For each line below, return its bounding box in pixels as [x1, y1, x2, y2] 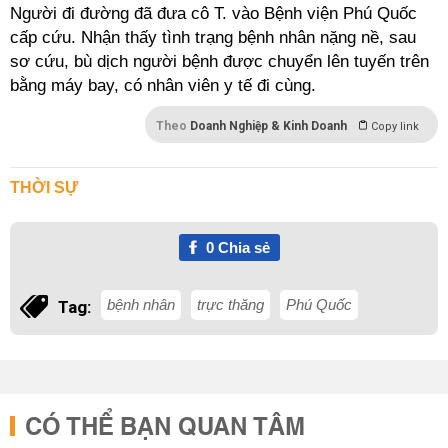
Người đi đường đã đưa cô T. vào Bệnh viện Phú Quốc [10, 4, 417, 23]
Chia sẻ [213, 239, 270, 256]
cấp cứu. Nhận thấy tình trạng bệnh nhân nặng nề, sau [10, 28, 416, 47]
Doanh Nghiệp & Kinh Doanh [190, 119, 347, 133]
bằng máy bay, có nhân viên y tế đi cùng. [10, 76, 316, 95]
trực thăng [197, 296, 264, 313]
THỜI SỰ [10, 179, 78, 196]
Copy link [371, 120, 419, 133]
